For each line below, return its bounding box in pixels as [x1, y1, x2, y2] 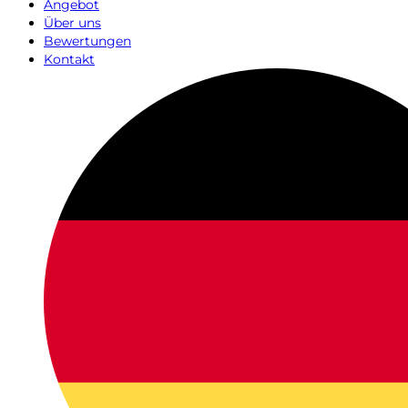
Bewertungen [44, 33, 131, 49]
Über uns [44, 15, 101, 31]
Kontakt [44, 51, 95, 67]
